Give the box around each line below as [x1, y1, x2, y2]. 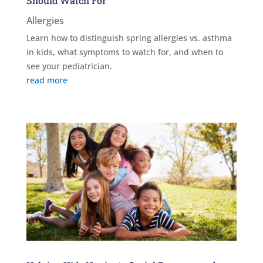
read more [26, 74, 68, 86]
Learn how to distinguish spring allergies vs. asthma [26, 32, 232, 43]
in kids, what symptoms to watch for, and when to [26, 46, 223, 58]
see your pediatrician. [26, 60, 112, 72]
